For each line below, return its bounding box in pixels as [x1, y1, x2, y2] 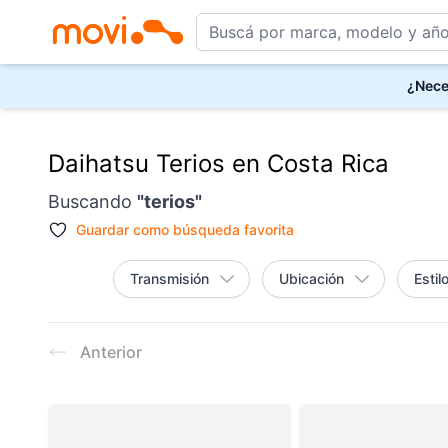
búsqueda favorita [169, 221, 294, 238]
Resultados [47, 323, 130, 343]
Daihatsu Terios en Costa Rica [48, 149, 389, 178]
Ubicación [279, 270, 344, 287]
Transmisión [130, 270, 209, 287]
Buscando [48, 191, 137, 212]
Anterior [80, 342, 142, 362]
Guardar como [76, 221, 169, 238]
